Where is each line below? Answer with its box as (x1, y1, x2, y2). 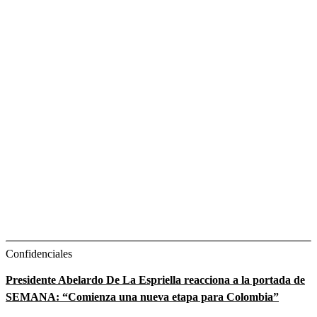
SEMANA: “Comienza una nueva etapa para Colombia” (6, 290, 279, 303)
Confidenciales (6, 247, 72, 260)
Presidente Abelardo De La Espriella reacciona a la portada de (6, 273, 305, 286)
